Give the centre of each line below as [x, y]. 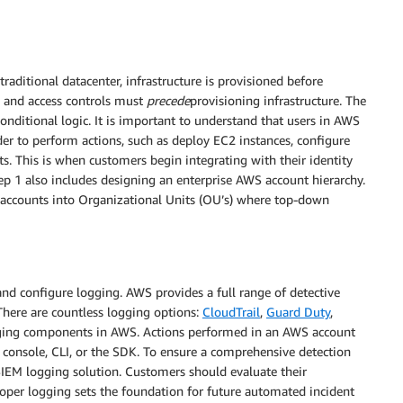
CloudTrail [231, 311]
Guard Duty [298, 311]
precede [168, 100]
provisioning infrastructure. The [278, 100]
